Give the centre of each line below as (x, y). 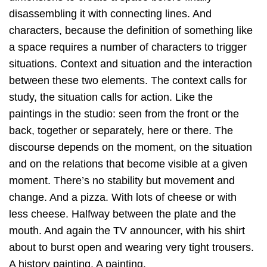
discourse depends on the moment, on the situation (131, 147)
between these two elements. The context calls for (128, 80)
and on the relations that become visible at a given (128, 164)
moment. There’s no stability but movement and (122, 180)
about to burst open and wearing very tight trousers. (131, 247)
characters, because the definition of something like (131, 30)
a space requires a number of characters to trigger (128, 47)
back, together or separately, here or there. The (121, 130)
